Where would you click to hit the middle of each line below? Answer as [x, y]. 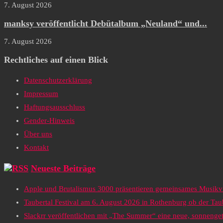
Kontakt [36, 148]
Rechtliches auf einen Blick [56, 59]
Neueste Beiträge [63, 168]
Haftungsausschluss [55, 107]
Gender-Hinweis [49, 121]
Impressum [41, 94]
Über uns [38, 134]
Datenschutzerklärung [58, 80]
